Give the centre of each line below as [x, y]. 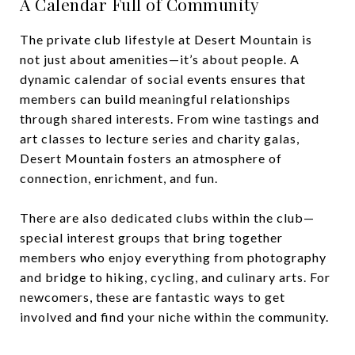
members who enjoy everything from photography [173, 257]
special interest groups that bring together [151, 237]
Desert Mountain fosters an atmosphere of [151, 158]
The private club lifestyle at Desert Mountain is [166, 39]
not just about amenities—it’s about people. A [160, 59]
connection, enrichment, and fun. [119, 178]
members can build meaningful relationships [155, 99]
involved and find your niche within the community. [174, 317]
